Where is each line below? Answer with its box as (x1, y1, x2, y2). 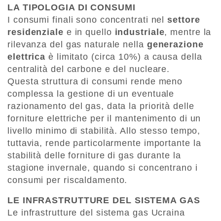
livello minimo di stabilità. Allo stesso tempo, (7, 125, 201, 136)
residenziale (7, 27, 64, 37)
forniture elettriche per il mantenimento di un (7, 113, 201, 123)
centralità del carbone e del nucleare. (7, 64, 170, 74)
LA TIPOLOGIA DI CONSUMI (7, 2, 136, 12)
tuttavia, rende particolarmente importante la (7, 138, 201, 148)
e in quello (63, 27, 115, 37)
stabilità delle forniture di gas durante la (7, 150, 181, 160)
